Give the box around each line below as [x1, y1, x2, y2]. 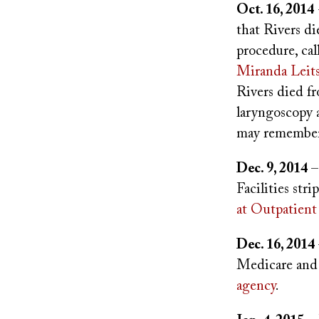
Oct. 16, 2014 [236, 3, 314, 17]
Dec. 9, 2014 [236, 162, 308, 176]
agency [236, 279, 276, 293]
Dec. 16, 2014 [236, 238, 315, 252]
